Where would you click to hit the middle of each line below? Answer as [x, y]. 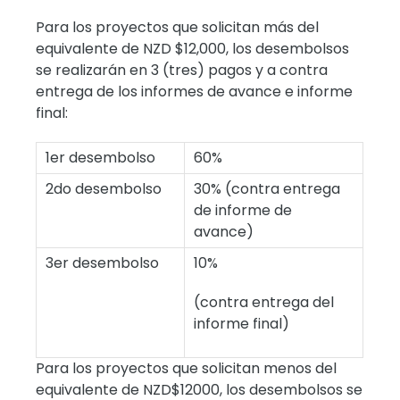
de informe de [243, 210]
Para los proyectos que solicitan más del [178, 27]
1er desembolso [101, 157]
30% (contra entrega [267, 188]
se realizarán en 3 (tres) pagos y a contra [182, 70]
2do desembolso [104, 188]
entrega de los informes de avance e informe [195, 91]
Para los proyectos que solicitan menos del [187, 368]
